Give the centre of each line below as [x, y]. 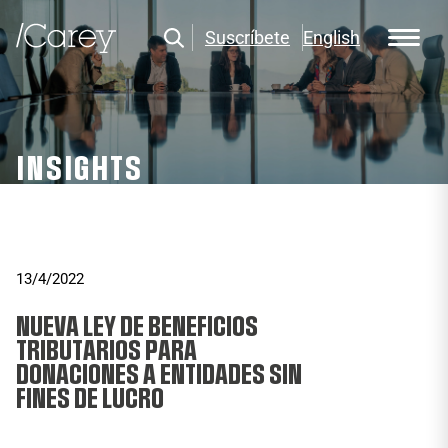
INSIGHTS [79, 169]
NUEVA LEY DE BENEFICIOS [137, 327]
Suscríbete [247, 38]
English [331, 38]
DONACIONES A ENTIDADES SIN [159, 375]
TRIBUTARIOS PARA [106, 351]
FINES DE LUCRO [90, 399]
